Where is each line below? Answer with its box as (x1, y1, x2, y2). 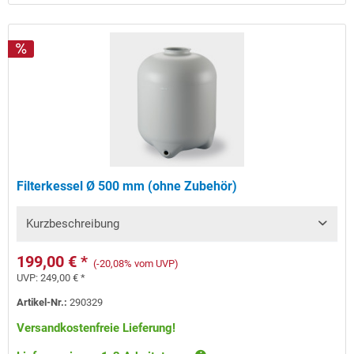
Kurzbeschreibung (26, 217, 120, 232)
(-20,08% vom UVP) (93, 258, 179, 270)
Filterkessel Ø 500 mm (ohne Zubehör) (17, 179, 238, 194)
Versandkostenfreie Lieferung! (17, 321, 176, 336)
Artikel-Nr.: (17, 296, 70, 309)
